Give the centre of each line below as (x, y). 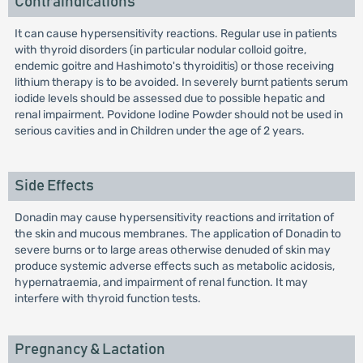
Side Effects (54, 186)
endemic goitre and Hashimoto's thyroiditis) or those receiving (174, 66)
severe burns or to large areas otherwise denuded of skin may (172, 250)
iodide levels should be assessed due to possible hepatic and (169, 98)
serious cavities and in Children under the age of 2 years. (159, 131)
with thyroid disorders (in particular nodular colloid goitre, (160, 50)
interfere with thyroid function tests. (107, 299)
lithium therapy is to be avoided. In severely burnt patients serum (181, 82)
